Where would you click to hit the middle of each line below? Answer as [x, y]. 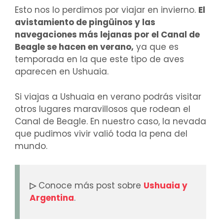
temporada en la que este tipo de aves [99, 59]
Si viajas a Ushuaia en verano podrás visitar [108, 96]
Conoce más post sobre [90, 186]
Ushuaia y [166, 186]
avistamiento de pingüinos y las [85, 22]
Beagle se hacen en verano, [74, 47]
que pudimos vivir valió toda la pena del [101, 133]
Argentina [52, 198]
